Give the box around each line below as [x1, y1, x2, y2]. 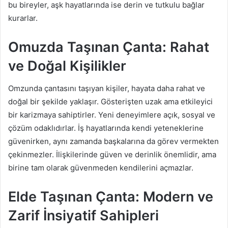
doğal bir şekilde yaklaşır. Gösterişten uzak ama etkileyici [8, 97, 213, 107]
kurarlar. [8, 13, 38, 23]
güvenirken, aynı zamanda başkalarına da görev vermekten [8, 136, 219, 147]
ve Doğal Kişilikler [8, 57, 126, 74]
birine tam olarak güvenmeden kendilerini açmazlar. [8, 163, 193, 173]
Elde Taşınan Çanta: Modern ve [8, 188, 213, 206]
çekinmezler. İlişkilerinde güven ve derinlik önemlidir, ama [8, 150, 216, 160]
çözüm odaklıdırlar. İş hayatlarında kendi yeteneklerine [8, 123, 204, 133]
